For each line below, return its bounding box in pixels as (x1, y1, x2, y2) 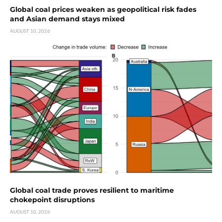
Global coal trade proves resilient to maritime (10, 186, 174, 195)
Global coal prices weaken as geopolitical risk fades (10, 5, 196, 14)
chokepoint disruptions (10, 195, 95, 205)
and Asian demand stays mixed (10, 14, 125, 24)
